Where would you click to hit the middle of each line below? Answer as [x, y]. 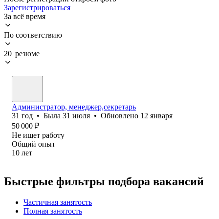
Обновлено [120, 115]
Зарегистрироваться [37, 7]
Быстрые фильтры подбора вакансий [104, 181]
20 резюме [22, 53]
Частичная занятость [58, 202]
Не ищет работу [38, 135]
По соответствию [33, 35]
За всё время [25, 16]
